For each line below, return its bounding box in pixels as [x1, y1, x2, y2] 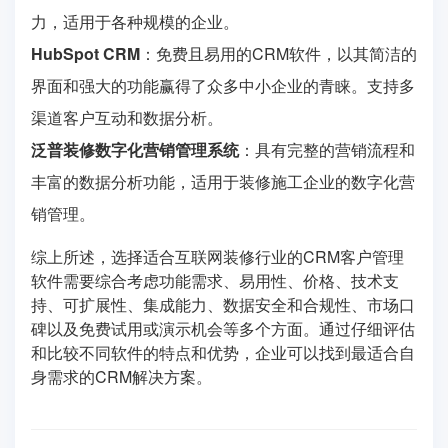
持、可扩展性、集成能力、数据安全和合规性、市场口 [31, 293, 415, 317]
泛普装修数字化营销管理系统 [31, 138, 239, 162]
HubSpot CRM [31, 42, 140, 66]
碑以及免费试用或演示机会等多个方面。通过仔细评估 [31, 317, 415, 341]
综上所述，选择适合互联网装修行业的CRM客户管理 [31, 245, 404, 269]
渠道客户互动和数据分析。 [31, 106, 223, 130]
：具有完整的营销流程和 [239, 138, 415, 162]
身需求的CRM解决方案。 [31, 365, 212, 389]
